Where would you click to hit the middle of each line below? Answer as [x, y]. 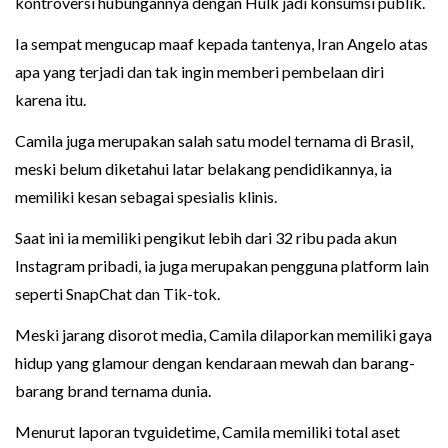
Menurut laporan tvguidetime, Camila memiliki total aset [207, 431]
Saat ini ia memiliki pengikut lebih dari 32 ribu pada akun [206, 237]
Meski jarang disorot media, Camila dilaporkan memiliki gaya [223, 334]
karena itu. [50, 99]
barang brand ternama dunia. [113, 390]
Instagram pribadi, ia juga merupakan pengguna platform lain [222, 265]
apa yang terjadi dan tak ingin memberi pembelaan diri [199, 71]
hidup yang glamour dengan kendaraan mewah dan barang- [215, 362]
